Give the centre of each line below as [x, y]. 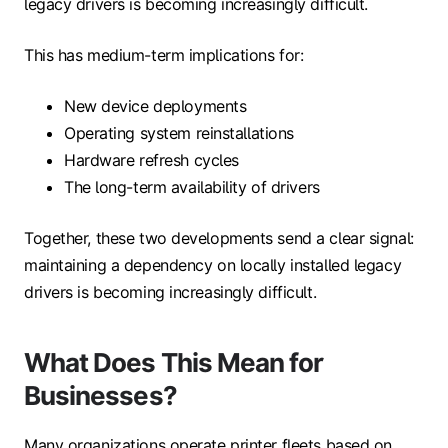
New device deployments [155, 106]
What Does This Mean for [174, 363]
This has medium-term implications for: [164, 55]
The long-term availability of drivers [192, 187]
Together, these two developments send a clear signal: [219, 238]
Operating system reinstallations [179, 133]
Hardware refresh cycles [151, 160]
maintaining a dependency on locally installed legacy [213, 265]
